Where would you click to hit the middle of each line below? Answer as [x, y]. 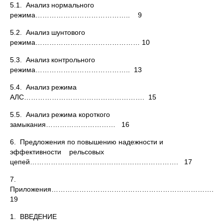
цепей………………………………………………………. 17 [101, 162]
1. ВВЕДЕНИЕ [33, 217]
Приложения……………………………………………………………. [113, 189]
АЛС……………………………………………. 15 [83, 97]
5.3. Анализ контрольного [53, 60]
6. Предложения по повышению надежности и [87, 142]
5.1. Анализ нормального [52, 5]
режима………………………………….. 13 [76, 70]
